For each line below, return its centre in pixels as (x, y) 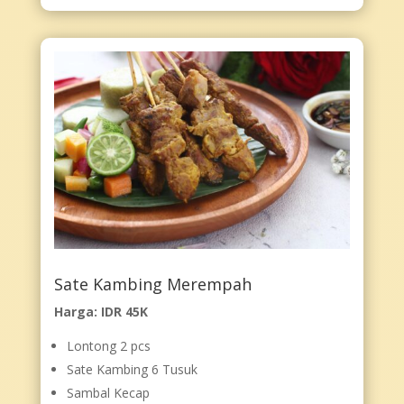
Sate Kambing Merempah (152, 284)
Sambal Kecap (108, 392)
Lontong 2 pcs (108, 345)
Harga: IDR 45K (101, 311)
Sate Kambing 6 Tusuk (132, 369)
